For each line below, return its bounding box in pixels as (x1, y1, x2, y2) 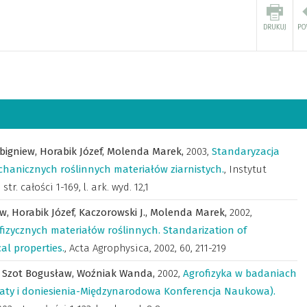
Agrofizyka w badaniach (183, 267, 297, 280)
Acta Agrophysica (69, 242, 149, 254)
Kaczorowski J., (79, 206, 150, 219)
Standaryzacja (212, 145, 280, 158)
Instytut (229, 163, 267, 175)
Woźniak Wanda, (77, 267, 158, 280)
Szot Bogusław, (2, 267, 77, 280)
